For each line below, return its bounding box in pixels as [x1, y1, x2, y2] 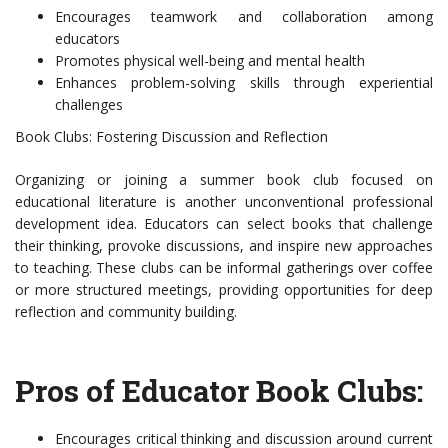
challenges [55, 95, 123, 115]
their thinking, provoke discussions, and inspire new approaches [15, 236, 433, 256]
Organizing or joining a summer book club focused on [15, 170, 433, 190]
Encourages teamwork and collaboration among [55, 7, 433, 27]
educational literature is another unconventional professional [15, 192, 433, 212]
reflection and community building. [15, 302, 237, 322]
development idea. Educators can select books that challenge [15, 214, 433, 234]
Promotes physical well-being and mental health [55, 51, 365, 71]
